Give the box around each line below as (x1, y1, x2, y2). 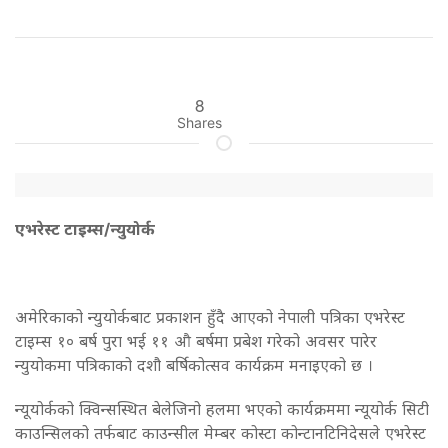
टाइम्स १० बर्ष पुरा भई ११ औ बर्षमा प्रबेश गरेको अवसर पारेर (15, 330, 377, 351)
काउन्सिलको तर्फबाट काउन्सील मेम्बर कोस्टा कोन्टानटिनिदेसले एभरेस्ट (15, 422, 426, 443)
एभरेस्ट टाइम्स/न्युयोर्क (15, 218, 155, 239)
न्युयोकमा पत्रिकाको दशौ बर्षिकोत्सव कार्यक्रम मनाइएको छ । (15, 354, 373, 375)
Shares (176, 113, 222, 131)
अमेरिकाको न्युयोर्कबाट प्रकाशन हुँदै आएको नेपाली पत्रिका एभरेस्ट (15, 306, 405, 327)
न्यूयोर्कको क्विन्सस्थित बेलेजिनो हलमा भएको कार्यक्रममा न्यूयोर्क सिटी (15, 398, 429, 419)
